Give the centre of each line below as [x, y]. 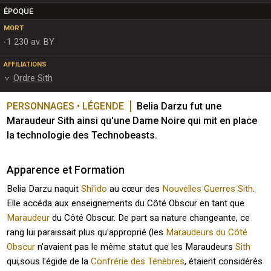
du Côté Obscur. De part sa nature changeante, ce [150, 218]
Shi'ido [94, 189]
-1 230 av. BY [29, 42]
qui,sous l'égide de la [49, 262]
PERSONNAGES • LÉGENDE [66, 106]
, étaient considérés [224, 262]
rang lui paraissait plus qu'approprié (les [87, 233]
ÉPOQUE [18, 11]
